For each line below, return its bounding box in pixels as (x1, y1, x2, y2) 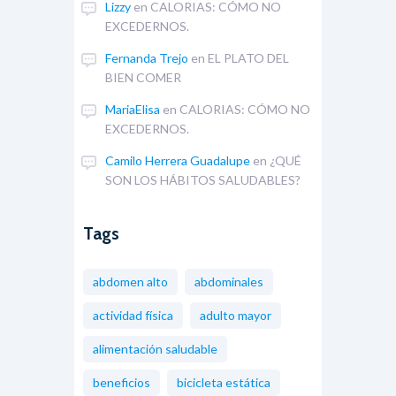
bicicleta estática (177, 374, 270, 390)
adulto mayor (200, 307, 271, 323)
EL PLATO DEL (208, 49, 290, 65)
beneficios (93, 374, 150, 390)
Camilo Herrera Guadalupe (105, 152, 251, 168)
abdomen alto (93, 273, 168, 289)
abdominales (194, 273, 263, 289)
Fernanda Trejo (105, 49, 189, 65)
